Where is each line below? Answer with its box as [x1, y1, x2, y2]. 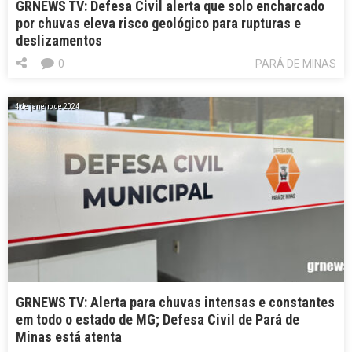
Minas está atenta [16, 328, 122, 345]
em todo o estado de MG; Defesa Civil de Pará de [16, 310, 299, 328]
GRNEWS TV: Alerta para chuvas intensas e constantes [16, 293, 335, 310]
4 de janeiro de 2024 [15, 101, 79, 111]
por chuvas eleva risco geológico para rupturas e [16, 14, 301, 31]
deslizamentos [16, 31, 102, 49]
